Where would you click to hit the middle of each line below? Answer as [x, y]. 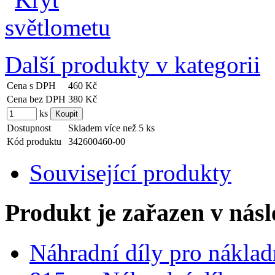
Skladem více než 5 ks [111, 128]
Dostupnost [29, 128]
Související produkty [130, 173]
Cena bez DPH [36, 99]
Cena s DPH [31, 86]
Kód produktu [34, 142]
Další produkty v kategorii [133, 65]
